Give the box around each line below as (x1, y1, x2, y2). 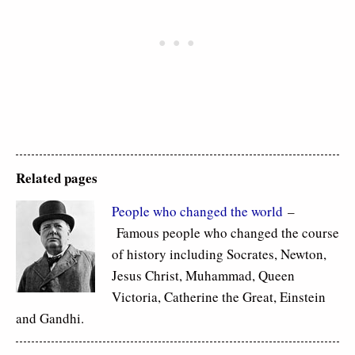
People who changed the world (112, 201, 283, 220)
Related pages (16, 167, 97, 188)
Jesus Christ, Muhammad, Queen (112, 265, 295, 284)
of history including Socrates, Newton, (112, 244, 326, 263)
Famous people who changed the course (112, 223, 339, 242)
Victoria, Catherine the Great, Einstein (112, 287, 326, 306)
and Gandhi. (16, 308, 84, 327)
